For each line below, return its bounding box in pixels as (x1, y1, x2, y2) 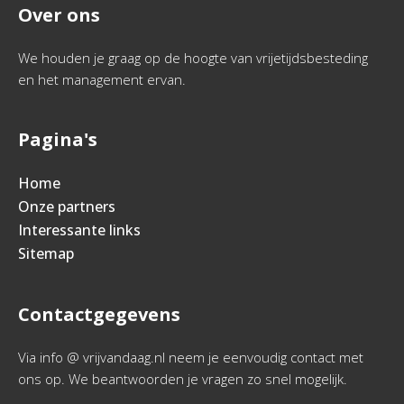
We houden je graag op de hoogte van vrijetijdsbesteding (18, 49, 368, 67)
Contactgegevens (18, 302, 180, 326)
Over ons (18, 3, 100, 27)
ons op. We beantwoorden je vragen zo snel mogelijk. (18, 370, 347, 388)
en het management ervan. (18, 70, 186, 88)
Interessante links (18, 220, 141, 240)
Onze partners (18, 197, 115, 216)
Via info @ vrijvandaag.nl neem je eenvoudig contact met (18, 348, 363, 366)
